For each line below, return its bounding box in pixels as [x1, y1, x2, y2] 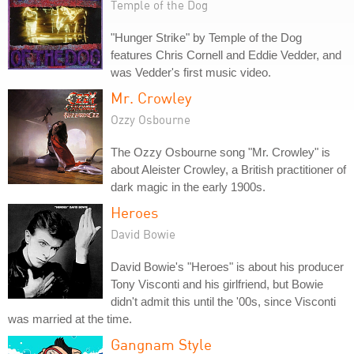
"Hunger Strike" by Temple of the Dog [111, 31, 302, 44]
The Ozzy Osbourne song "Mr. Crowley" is [111, 145, 330, 159]
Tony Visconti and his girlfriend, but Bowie [111, 277, 323, 291]
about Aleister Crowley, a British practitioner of [111, 163, 346, 176]
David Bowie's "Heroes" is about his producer [111, 260, 344, 273]
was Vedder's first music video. [111, 66, 271, 79]
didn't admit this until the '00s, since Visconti [111, 295, 336, 308]
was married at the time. [8, 312, 132, 326]
